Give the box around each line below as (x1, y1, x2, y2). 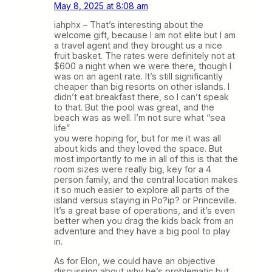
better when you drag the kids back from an (54, 216, 234, 226)
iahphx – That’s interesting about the (54, 19, 203, 30)
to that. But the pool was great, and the (54, 102, 214, 113)
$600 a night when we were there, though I (54, 61, 231, 72)
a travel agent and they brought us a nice (54, 40, 222, 51)
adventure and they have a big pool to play (54, 226, 230, 237)
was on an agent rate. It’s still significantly (54, 71, 223, 82)
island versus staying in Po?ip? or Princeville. (54, 195, 236, 206)
